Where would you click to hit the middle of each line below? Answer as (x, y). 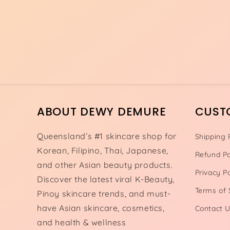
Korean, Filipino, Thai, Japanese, (103, 150)
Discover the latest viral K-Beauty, (106, 179)
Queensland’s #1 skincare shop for (107, 136)
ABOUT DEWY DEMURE (102, 112)
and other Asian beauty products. (105, 165)
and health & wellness (82, 222)
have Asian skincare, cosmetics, (101, 208)
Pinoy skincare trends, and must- (104, 194)
